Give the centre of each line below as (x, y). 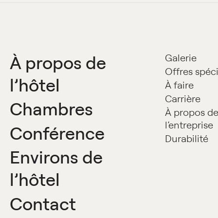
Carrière (183, 98)
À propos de (58, 62)
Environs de (56, 157)
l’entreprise (189, 125)
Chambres (51, 109)
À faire (180, 85)
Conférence (57, 133)
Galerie (181, 57)
